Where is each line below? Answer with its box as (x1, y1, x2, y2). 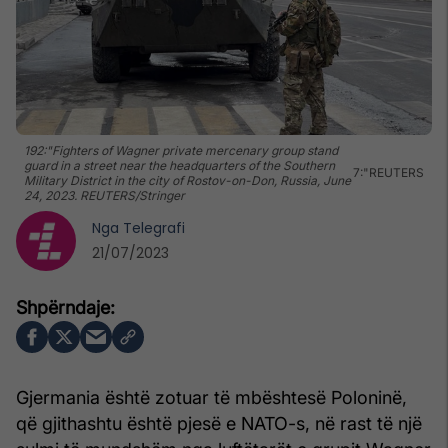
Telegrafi (123, 217, 185, 238)
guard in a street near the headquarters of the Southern (24, 157, 335, 173)
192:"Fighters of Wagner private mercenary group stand (24, 142, 338, 158)
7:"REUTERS (353, 165, 424, 181)
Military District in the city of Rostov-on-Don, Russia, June (24, 172, 351, 188)
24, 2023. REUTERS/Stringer (24, 187, 185, 203)
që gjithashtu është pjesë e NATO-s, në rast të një (16, 412, 422, 434)
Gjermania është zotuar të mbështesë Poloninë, (16, 386, 407, 408)
